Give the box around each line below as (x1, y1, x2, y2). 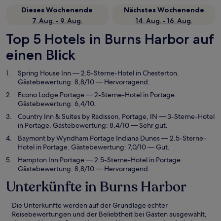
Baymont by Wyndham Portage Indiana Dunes (18, 134, 160, 143)
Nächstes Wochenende (123, 5, 204, 14)
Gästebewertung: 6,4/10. (18, 99, 96, 108)
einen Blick (6, 46, 75, 63)
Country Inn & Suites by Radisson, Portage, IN (18, 112, 157, 121)
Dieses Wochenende (22, 5, 93, 14)
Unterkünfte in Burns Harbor (6, 178, 186, 196)
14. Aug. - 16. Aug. (135, 16, 192, 25)
